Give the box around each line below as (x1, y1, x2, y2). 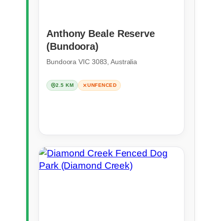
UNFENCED (87, 82, 116, 88)
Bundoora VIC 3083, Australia (46, 57, 138, 66)
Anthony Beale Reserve (46, 28, 155, 39)
